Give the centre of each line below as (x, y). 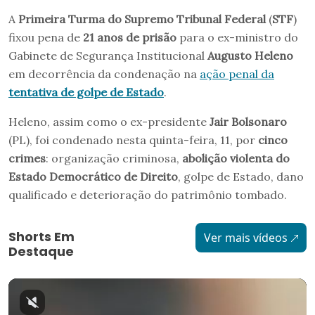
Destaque (41, 251)
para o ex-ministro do (237, 37)
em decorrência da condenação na (104, 73)
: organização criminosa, (114, 158)
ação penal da (237, 73)
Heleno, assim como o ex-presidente (109, 121)
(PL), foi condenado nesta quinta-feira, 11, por (133, 140)
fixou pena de (46, 37)
